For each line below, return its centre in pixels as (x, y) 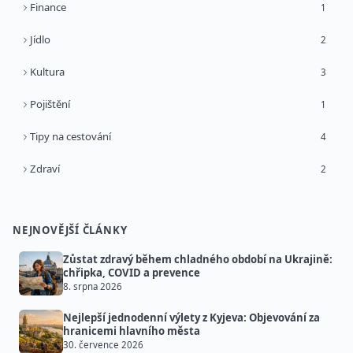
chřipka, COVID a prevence (132, 273)
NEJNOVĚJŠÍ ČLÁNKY (70, 230)
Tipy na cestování (71, 137)
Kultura (47, 72)
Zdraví (45, 169)
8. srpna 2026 (93, 287)
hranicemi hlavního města (132, 331)
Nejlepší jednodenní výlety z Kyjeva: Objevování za (191, 318)
